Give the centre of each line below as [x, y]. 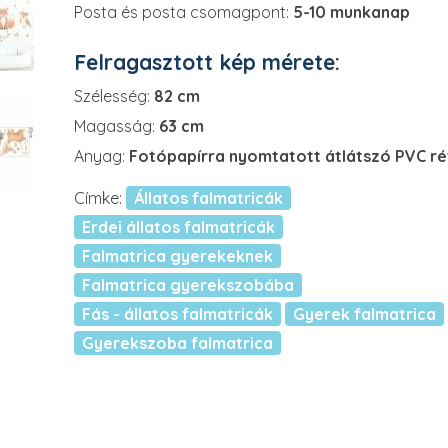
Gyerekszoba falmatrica [177, 343]
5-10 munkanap [351, 12]
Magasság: [114, 126]
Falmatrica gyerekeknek [177, 256]
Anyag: [99, 156]
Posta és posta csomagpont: [181, 12]
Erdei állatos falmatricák [178, 227]
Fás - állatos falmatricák [177, 314]
